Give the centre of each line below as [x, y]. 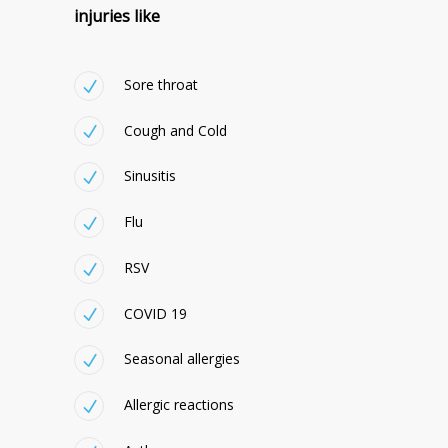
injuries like [117, 15]
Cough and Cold [175, 130]
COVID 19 [155, 313]
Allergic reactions [179, 405]
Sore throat [161, 84]
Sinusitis [150, 176]
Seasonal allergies [182, 359]
